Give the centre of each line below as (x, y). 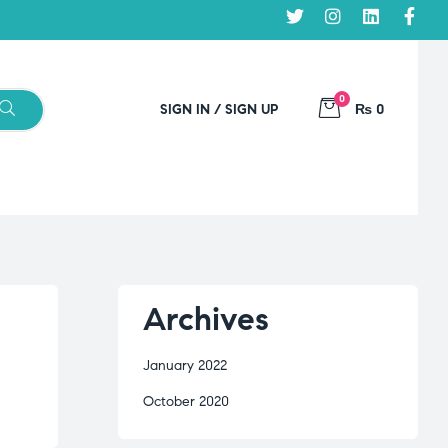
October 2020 (186, 402)
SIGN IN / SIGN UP (219, 109)
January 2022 (185, 365)
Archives (206, 318)
